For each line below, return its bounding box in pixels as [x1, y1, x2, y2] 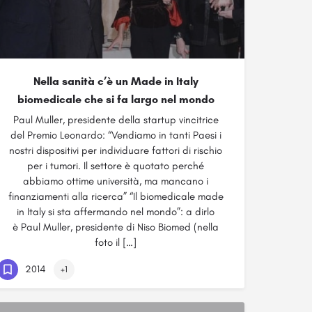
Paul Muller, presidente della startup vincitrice [13, 114, 219, 126]
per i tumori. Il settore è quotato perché [27, 159, 204, 172]
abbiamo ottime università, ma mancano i [23, 175, 208, 187]
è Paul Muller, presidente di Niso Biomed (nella [13, 221, 219, 233]
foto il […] [95, 236, 136, 249]
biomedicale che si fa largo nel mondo [17, 93, 214, 106]
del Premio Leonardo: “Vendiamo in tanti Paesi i [10, 129, 221, 141]
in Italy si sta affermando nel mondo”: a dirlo [17, 205, 214, 218]
